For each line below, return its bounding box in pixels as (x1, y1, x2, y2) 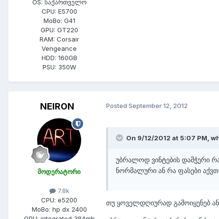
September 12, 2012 (129, 102, 188, 110)
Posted (106, 102, 129, 110)
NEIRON (40, 101, 74, 112)
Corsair (56, 35, 79, 44)
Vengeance (42, 44, 77, 53)
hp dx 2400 (52, 205, 87, 214)
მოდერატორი (38, 168, 81, 176)
